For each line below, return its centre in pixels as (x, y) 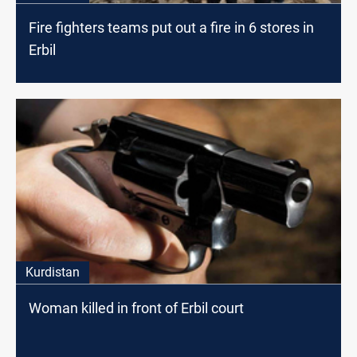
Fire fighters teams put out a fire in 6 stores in (171, 28)
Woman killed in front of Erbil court (136, 308)
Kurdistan (53, 273)
